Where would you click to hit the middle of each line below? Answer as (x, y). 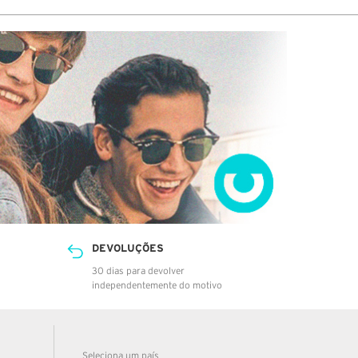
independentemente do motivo (157, 285)
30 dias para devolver (138, 271)
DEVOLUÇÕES (127, 248)
